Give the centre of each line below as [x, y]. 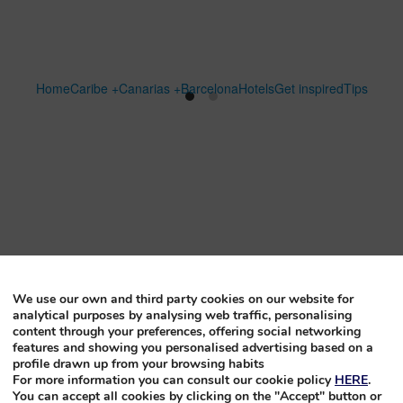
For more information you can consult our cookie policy [174, 380]
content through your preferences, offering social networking [187, 331]
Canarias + [149, 88]
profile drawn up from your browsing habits [139, 363]
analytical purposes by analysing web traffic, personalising [182, 315]
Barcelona [209, 88]
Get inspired [309, 88]
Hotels [256, 88]
